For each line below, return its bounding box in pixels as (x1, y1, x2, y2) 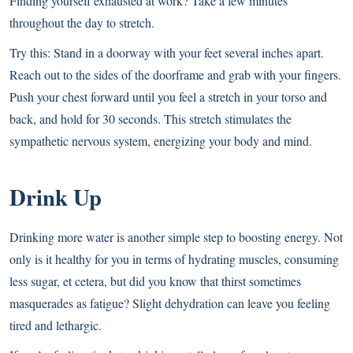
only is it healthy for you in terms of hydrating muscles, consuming (9, 251, 339, 268)
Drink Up (9, 180, 102, 214)
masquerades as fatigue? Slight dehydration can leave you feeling (9, 295, 330, 312)
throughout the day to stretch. (9, 14, 154, 32)
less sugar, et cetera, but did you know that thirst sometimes (9, 273, 301, 290)
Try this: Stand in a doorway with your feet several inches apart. (9, 44, 324, 61)
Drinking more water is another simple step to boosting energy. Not (9, 229, 343, 246)
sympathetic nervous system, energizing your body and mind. (9, 132, 312, 150)
